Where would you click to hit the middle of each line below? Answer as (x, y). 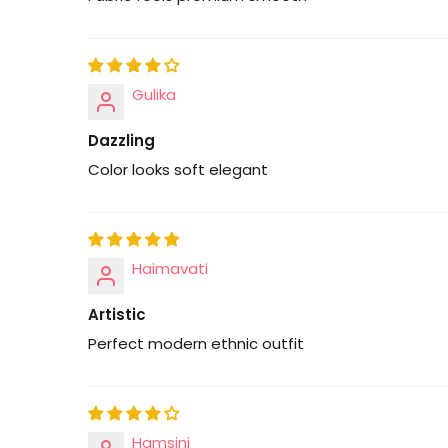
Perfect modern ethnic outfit (196, 343)
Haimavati (170, 268)
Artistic (117, 314)
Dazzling (121, 140)
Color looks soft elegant (178, 169)
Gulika (154, 94)
